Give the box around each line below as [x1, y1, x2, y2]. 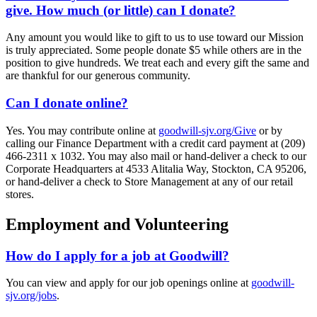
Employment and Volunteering [6, 214, 229, 234]
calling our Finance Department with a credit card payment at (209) [6, 137, 305, 149]
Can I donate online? [6, 96, 128, 111]
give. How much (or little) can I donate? [6, 2, 236, 18]
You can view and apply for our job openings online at [6, 277, 251, 289]
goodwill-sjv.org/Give [158, 124, 256, 137]
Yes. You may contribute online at [6, 124, 158, 137]
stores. [6, 188, 34, 200]
